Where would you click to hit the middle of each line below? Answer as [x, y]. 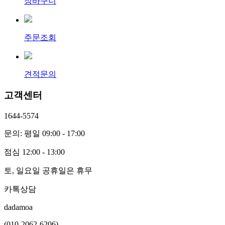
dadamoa [18, 207]
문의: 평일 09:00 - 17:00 [44, 134]
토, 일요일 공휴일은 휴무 [48, 171]
